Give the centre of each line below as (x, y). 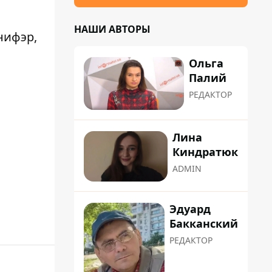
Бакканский (204, 223)
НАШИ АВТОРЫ (112, 29)
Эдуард (190, 209)
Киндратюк (205, 152)
